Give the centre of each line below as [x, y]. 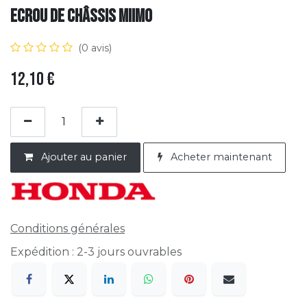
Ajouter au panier [83, 157]
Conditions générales [67, 229]
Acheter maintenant [220, 157]
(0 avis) [95, 48]
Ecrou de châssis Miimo [81, 16]
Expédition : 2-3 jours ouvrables [96, 252]
